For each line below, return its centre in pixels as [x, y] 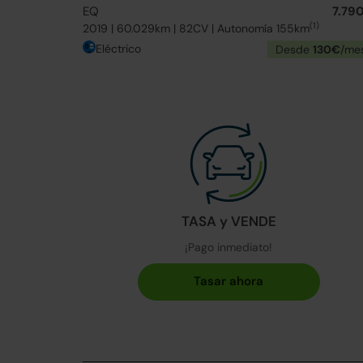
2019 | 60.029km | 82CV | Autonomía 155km [196, 28]
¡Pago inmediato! [228, 247]
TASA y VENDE [228, 221]
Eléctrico [118, 49]
